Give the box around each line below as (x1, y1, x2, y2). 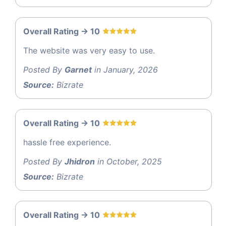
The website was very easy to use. (23, 45, 155, 55)
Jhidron (65, 156, 95, 166)
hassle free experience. (23, 137, 111, 147)
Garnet (65, 64, 92, 75)
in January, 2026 (92, 64, 158, 75)
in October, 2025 (95, 156, 162, 166)
